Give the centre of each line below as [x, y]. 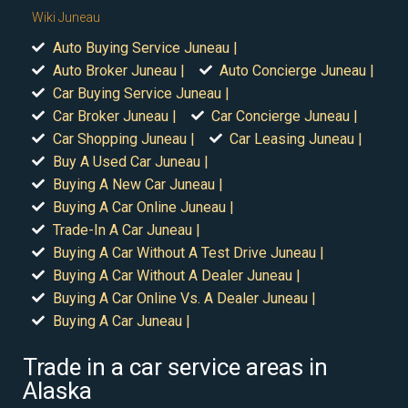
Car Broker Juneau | [114, 116]
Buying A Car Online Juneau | [143, 207]
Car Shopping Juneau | [123, 138]
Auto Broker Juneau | [118, 70]
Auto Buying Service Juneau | [145, 47]
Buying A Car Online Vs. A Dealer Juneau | [184, 298]
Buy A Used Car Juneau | [130, 161]
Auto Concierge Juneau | [297, 70]
